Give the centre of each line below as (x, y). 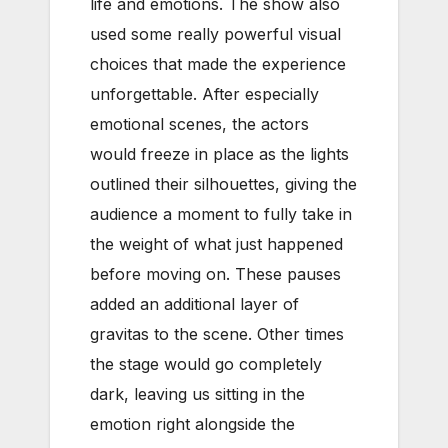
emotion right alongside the (192, 423)
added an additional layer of (194, 303)
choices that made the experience (218, 63)
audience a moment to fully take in (221, 213)
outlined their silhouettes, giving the (223, 183)
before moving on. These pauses (215, 273)
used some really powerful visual (215, 33)
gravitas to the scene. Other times (217, 333)
